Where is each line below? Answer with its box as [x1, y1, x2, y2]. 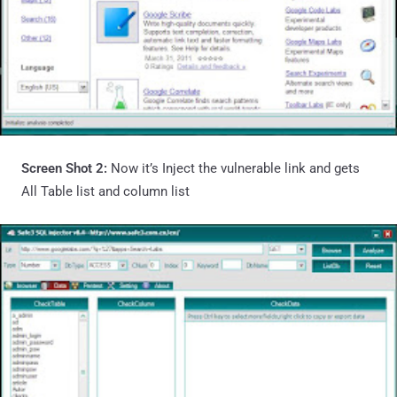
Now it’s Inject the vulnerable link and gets [111, 160, 360, 176]
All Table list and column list [21, 183, 190, 199]
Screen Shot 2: [21, 160, 111, 176]
